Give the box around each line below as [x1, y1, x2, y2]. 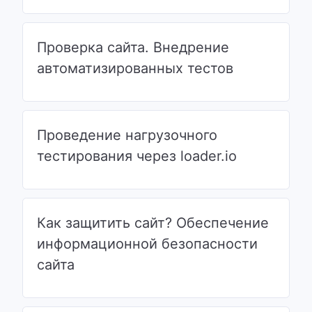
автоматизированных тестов [37, 59, 233, 77]
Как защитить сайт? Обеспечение [37, 214, 269, 231]
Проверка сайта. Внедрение [37, 38, 229, 56]
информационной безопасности [37, 235, 258, 252]
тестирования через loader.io [37, 147, 237, 164]
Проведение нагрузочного [37, 126, 217, 143]
